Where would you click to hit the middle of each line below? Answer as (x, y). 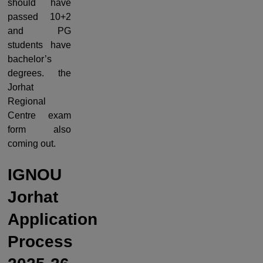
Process (40, 241)
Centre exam (39, 116)
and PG (39, 31)
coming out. (32, 144)
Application (53, 219)
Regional (27, 102)
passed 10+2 (39, 17)
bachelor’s (30, 59)
